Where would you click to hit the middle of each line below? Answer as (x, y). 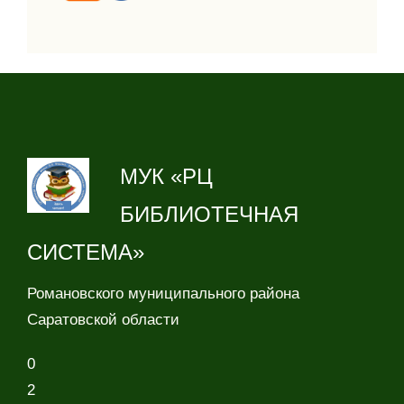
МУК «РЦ (166, 177)
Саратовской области (103, 320)
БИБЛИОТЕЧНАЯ (209, 215)
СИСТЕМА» (86, 252)
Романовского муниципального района (163, 294)
